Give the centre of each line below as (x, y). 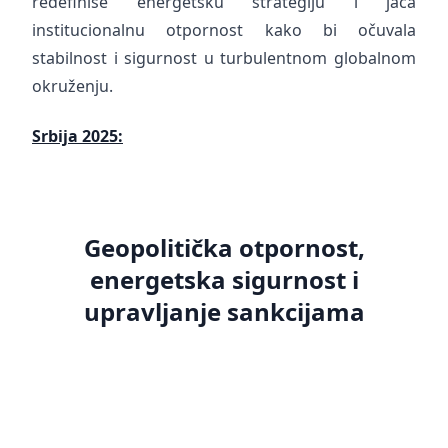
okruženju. (72, 86)
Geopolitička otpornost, (224, 247)
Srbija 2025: (77, 136)
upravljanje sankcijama (224, 311)
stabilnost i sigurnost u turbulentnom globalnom (224, 58)
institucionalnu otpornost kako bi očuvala (224, 30)
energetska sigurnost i (224, 279)
